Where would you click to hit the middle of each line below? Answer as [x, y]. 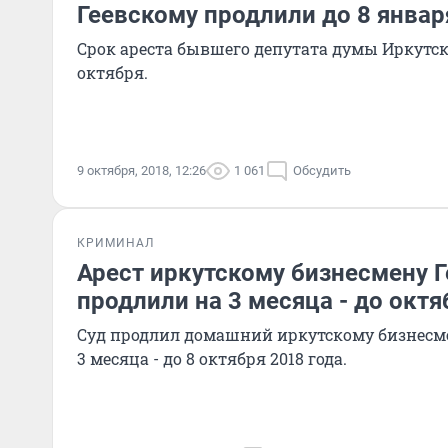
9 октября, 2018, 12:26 [141, 170]
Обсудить [322, 170]
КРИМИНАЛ [115, 243]
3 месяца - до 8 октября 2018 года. [212, 358]
